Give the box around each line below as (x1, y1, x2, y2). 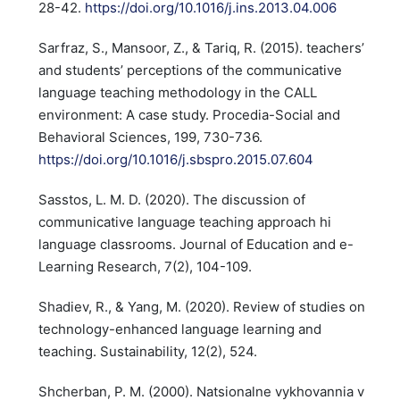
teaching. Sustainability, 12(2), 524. (37, 343, 257, 360)
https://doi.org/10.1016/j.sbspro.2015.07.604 (37, 151, 313, 168)
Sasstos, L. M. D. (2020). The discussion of (37, 191, 305, 208)
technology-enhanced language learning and (37, 321, 321, 337)
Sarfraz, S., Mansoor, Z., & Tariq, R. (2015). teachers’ (37, 39, 364, 56)
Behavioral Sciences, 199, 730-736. (37, 129, 262, 146)
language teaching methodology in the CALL (37, 84, 317, 101)
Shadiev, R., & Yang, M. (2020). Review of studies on (37, 298, 365, 315)
